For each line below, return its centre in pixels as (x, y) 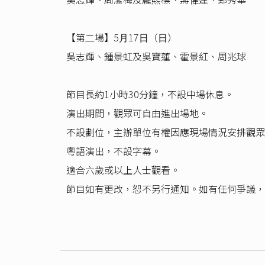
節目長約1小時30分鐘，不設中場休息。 (150, 94)
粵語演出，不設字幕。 (114, 151)
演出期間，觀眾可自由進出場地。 (137, 113)
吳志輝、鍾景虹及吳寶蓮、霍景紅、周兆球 (156, 56)
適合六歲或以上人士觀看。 (123, 169)
